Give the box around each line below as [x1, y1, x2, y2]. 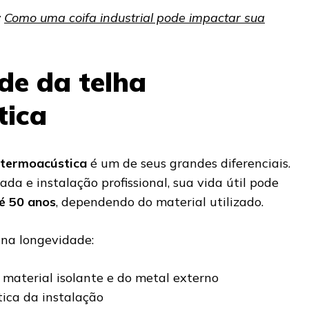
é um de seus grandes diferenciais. [87, 154, 290, 171]
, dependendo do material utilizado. [56, 193, 263, 210]
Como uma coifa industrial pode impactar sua [4, 9, 265, 26]
